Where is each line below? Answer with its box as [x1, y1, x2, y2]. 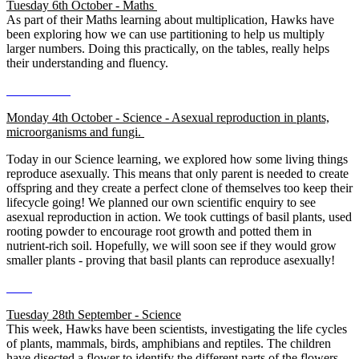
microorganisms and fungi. [6, 124, 144, 139]
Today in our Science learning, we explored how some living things [6, 151, 348, 166]
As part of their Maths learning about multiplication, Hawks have [6, 12, 334, 26]
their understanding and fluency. [6, 55, 171, 70]
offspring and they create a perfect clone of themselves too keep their [6, 180, 353, 195]
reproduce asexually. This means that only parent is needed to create [6, 166, 349, 180]
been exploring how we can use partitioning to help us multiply [6, 26, 325, 41]
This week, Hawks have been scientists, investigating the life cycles [6, 321, 347, 336]
